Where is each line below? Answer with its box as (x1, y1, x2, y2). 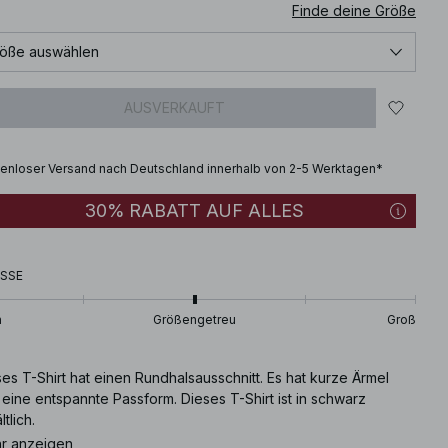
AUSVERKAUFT (124, 99, 225, 116)
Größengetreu (153, 311, 236, 327)
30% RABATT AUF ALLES (85, 199, 304, 221)
